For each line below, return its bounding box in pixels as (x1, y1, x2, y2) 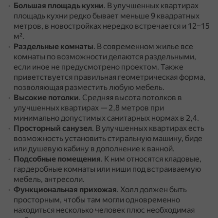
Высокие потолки (14, 93, 79, 102)
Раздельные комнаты (14, 42, 93, 51)
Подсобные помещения (14, 154, 101, 163)
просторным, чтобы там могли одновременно (14, 195, 180, 204)
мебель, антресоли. (14, 175, 85, 184)
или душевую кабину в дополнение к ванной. (14, 144, 175, 153)
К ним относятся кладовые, (104, 154, 201, 163)
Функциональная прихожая (14, 185, 117, 194)
